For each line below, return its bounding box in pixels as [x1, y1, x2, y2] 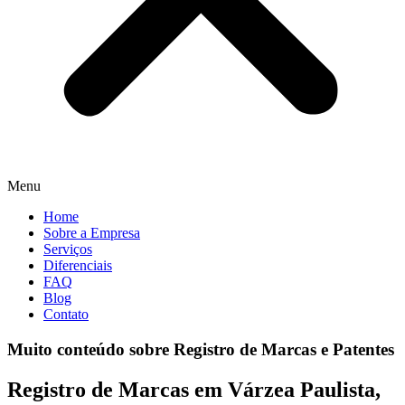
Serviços [43, 241, 92, 258]
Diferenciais [43, 258, 112, 274]
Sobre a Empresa [43, 225, 140, 241]
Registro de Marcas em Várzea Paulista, [7, 377, 381, 401]
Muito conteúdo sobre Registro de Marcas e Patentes [7, 340, 394, 360]
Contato [43, 306, 89, 323]
